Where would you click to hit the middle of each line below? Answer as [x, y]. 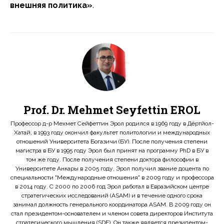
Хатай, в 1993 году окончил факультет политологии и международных [112, 133]
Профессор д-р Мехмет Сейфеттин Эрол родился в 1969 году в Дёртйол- [112, 124]
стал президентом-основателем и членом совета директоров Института [112, 214]
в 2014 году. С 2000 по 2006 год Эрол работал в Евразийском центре [112, 187]
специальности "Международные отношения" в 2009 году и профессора [112, 178]
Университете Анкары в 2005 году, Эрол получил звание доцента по [112, 169]
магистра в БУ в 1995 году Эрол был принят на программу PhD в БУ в [112, 151]
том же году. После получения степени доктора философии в [112, 160]
